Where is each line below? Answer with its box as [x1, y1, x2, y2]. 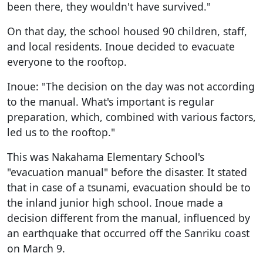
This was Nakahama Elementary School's [7, 149, 204, 164]
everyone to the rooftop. [7, 54, 127, 69]
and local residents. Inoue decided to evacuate [7, 39, 235, 53]
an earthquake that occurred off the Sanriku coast [7, 225, 249, 240]
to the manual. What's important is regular [7, 94, 214, 109]
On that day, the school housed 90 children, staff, [7, 23, 247, 38]
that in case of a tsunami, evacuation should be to [7, 180, 251, 194]
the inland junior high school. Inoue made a [7, 195, 223, 210]
